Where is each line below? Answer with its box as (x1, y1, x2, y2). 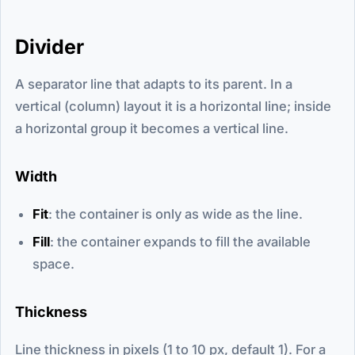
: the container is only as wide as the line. (48, 205, 303, 222)
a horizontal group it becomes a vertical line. (15, 120, 288, 136)
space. (32, 255, 74, 272)
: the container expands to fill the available (50, 233, 311, 250)
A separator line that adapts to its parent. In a (15, 75, 292, 92)
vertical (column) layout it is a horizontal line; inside (15, 97, 331, 114)
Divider (15, 34, 84, 59)
